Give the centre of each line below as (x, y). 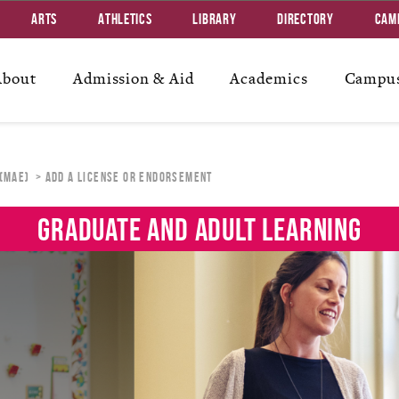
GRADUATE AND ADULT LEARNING (199, 229)
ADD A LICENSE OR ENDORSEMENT (129, 177)
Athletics (125, 19)
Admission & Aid (133, 79)
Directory (305, 19)
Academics (269, 79)
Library (215, 19)
